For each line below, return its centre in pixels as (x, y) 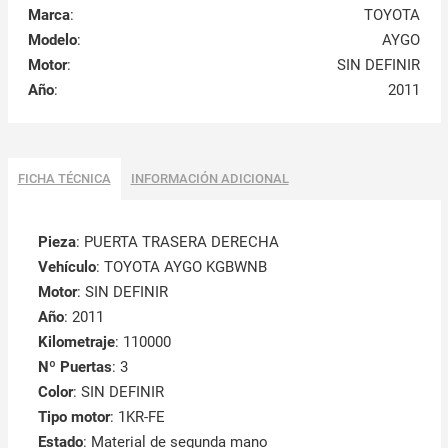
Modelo (52, 39)
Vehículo (66, 266)
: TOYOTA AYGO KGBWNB (181, 266)
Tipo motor (73, 416)
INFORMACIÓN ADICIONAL (209, 178)
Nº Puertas (74, 366)
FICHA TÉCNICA (64, 178)
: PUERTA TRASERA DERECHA (177, 241)
